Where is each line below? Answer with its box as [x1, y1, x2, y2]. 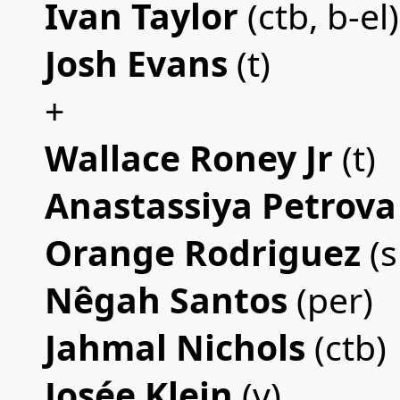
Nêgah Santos [45, 276, 287, 323]
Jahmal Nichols [45, 323, 305, 371]
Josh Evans [45, 39, 237, 87]
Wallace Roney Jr [45, 134, 333, 181]
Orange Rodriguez [45, 229, 361, 276]
